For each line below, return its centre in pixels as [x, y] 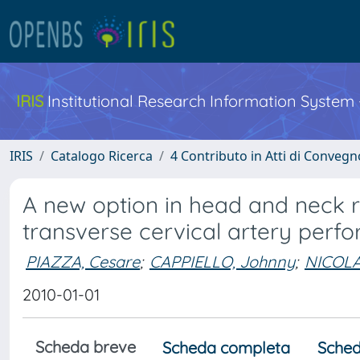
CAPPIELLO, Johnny [222, 261]
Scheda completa [226, 348]
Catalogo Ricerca [102, 156]
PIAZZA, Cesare [83, 261]
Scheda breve [86, 347]
